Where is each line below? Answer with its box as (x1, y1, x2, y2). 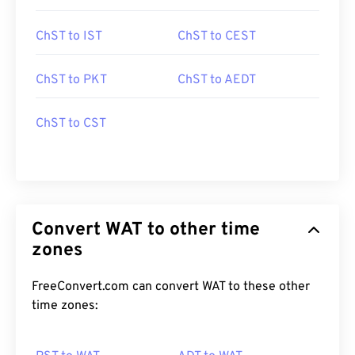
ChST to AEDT (177, 72, 256, 88)
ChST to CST (36, 116, 106, 132)
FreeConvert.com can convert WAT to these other (32, 279, 310, 295)
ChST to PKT (36, 72, 107, 88)
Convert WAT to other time (32, 219, 260, 242)
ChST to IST (36, 29, 102, 44)
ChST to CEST (177, 29, 256, 44)
